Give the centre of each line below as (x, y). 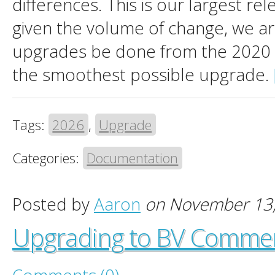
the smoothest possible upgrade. (143, 74)
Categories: (48, 158)
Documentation (133, 158)
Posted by (53, 204)
